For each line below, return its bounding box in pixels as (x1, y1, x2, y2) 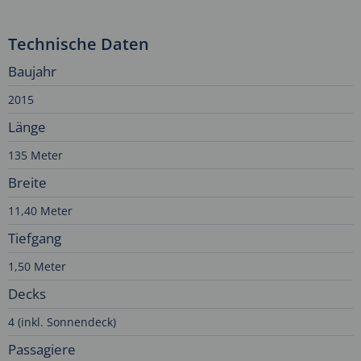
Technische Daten (8, 33, 149, 56)
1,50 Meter (8, 259, 66, 275)
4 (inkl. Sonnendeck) (8, 314, 116, 330)
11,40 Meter (8, 203, 73, 219)
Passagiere (8, 340, 76, 359)
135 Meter (8, 147, 63, 164)
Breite (8, 173, 47, 193)
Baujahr (8, 62, 56, 81)
